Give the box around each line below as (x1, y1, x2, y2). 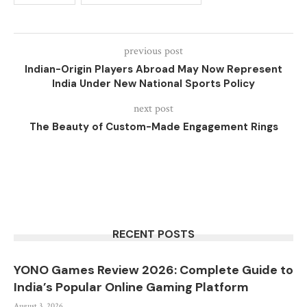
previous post (124, 44, 183, 58)
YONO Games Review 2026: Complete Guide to (14, 262, 293, 278)
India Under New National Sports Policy (52, 77, 255, 90)
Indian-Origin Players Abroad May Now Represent (25, 62, 282, 76)
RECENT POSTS (112, 227, 195, 241)
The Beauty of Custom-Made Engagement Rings (29, 120, 278, 134)
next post (134, 101, 173, 116)
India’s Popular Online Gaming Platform (14, 279, 249, 295)
